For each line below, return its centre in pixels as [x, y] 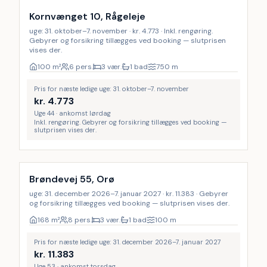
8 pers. [80, 220]
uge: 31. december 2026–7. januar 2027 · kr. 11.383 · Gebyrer [129, 194]
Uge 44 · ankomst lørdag [72, 113]
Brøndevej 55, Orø [72, 179]
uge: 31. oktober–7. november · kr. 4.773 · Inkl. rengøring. [121, 31]
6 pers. [81, 67]
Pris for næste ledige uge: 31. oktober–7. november [111, 89]
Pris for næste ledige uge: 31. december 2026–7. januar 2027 [128, 242]
